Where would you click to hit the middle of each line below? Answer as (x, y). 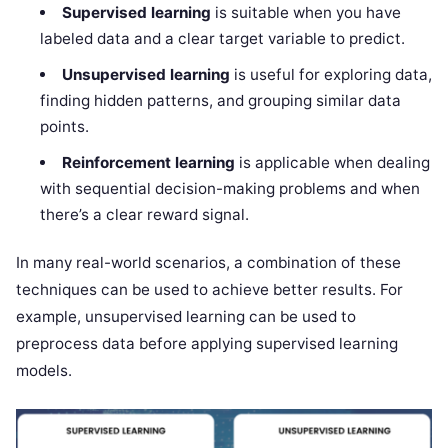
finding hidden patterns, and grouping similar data (221, 100)
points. (65, 126)
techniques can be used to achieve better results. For (209, 289)
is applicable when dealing (332, 162)
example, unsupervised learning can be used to (186, 316)
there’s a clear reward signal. (145, 214)
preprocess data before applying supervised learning (207, 343)
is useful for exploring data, (330, 74)
